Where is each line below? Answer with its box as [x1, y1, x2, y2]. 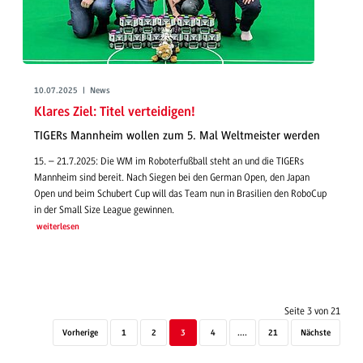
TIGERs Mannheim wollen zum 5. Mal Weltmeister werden [34, 129, 320, 143]
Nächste [300, 328, 331, 338]
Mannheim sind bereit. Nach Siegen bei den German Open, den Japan [34, 171, 310, 183]
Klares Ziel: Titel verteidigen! [34, 105, 195, 119]
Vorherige [62, 328, 99, 338]
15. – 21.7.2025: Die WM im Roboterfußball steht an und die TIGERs [34, 155, 304, 167]
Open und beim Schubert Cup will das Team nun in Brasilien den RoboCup [34, 187, 327, 199]
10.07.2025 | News [34, 86, 110, 96]
